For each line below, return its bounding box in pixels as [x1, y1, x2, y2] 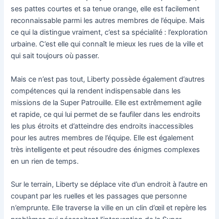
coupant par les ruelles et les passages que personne [11, 192, 187, 201]
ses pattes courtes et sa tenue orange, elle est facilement [11, 4, 200, 14]
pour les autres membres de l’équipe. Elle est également [11, 133, 194, 142]
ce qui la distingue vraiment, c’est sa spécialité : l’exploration [11, 28, 208, 37]
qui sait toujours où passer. [11, 51, 100, 61]
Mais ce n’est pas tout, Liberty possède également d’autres [11, 74, 205, 84]
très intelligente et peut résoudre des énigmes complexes [11, 145, 200, 154]
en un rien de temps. [11, 156, 79, 166]
